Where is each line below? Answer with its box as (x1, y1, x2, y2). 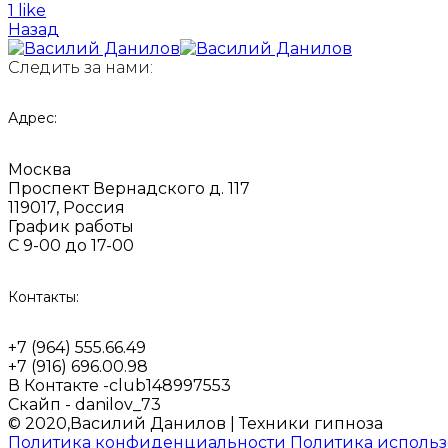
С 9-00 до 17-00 (8, 235, 134, 255)
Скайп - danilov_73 (8, 395, 161, 415)
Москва (8, 159, 71, 179)
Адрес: (8, 109, 57, 128)
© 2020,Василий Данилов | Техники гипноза (8, 414, 383, 434)
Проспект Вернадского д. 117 (8, 178, 250, 198)
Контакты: (8, 287, 79, 306)
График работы (8, 216, 134, 236)
